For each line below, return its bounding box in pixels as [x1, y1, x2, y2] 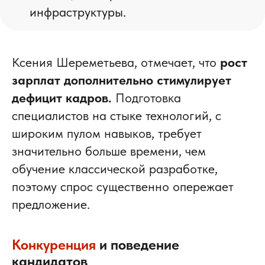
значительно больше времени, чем [12, 143, 206, 159]
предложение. [12, 196, 90, 212]
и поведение [96, 235, 179, 253]
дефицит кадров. [12, 89, 112, 105]
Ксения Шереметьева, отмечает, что [12, 54, 220, 70]
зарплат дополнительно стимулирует [12, 72, 231, 88]
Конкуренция [12, 235, 96, 253]
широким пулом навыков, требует [12, 125, 202, 141]
